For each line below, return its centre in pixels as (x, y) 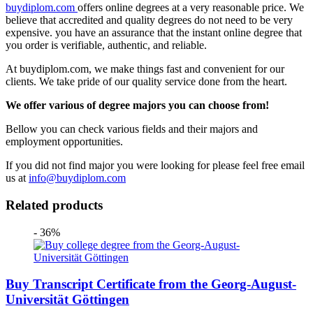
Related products (54, 205)
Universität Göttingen (67, 300)
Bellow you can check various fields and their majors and (132, 129)
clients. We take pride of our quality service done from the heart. (146, 82)
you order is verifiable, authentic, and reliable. (106, 45)
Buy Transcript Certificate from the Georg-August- (151, 284)
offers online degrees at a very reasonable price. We (191, 8)
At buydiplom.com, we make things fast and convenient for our (145, 69)
